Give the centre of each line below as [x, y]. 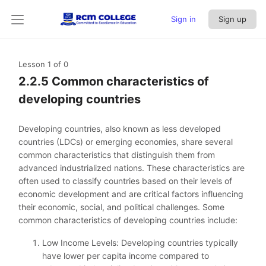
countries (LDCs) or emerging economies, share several [126, 142]
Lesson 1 [36, 64]
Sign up [232, 19]
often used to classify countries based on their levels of [125, 181]
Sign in [183, 19]
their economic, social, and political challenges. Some [121, 207]
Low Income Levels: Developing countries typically [140, 243]
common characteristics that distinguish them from [117, 155]
